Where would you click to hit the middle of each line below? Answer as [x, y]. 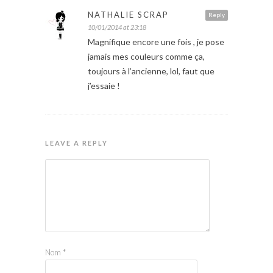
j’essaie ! [104, 86]
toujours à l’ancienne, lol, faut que [151, 71]
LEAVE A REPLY [76, 143]
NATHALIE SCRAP [128, 15]
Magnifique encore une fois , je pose [156, 42]
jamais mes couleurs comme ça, [146, 57]
